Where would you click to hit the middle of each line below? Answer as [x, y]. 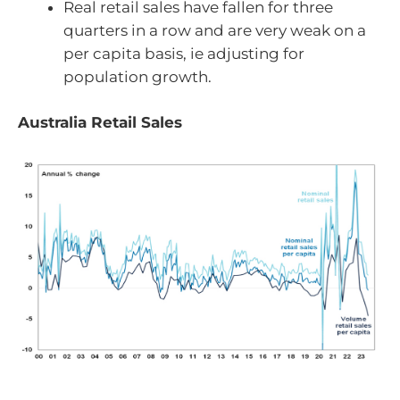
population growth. [137, 76]
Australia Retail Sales [100, 123]
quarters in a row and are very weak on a [215, 30]
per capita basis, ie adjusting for [184, 53]
